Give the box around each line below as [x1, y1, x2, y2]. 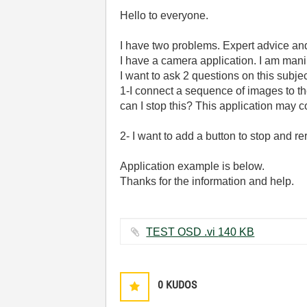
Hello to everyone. [120, 10, 209, 21]
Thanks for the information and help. [120, 175, 295, 187]
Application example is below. [120, 160, 265, 172]
